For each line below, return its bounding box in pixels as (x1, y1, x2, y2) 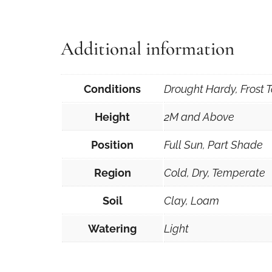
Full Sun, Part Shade (164, 138, 263, 152)
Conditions (84, 83, 141, 96)
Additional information (61, 36, 234, 60)
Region (93, 166, 131, 180)
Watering (88, 222, 137, 236)
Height (95, 110, 130, 124)
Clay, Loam (164, 194, 219, 208)
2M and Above (164, 110, 234, 124)
